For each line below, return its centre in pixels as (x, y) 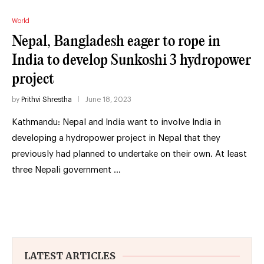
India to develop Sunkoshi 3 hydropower (131, 60)
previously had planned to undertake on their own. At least (129, 154)
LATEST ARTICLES (70, 255)
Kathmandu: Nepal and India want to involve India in (116, 122)
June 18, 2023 (108, 99)
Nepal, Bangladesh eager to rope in (116, 41)
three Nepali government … (66, 170)
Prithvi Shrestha (47, 99)
